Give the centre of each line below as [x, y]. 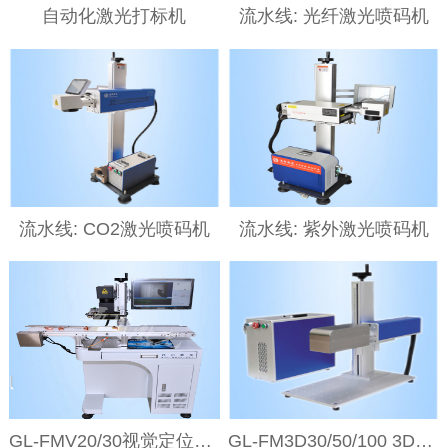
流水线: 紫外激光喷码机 [333, 228]
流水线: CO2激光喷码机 [114, 228]
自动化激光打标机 [114, 16]
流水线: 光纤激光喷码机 [333, 16]
